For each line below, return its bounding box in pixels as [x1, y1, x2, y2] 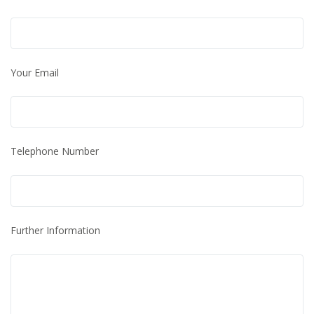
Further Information [11, 224, 100, 238]
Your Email [11, 65, 59, 79]
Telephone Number [11, 144, 99, 158]
